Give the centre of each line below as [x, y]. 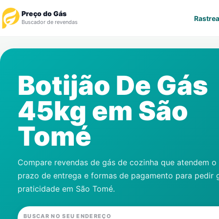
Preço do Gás [44, 13]
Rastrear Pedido [41, 56]
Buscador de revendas [50, 22]
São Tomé [94, 189]
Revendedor [34, 81]
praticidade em [47, 189]
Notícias [26, 106]
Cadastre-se [34, 131]
